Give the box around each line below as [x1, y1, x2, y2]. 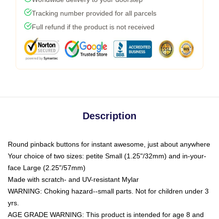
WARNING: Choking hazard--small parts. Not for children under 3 [8, 187, 209, 195]
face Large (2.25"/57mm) [8, 164, 86, 172]
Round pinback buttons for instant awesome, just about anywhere [8, 140, 210, 148]
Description [83, 110, 136, 121]
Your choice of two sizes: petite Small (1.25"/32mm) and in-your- [8, 152, 206, 160]
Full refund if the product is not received [32, 23, 154, 31]
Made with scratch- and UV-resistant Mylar [8, 175, 139, 183]
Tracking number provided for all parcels [32, 9, 156, 17]
